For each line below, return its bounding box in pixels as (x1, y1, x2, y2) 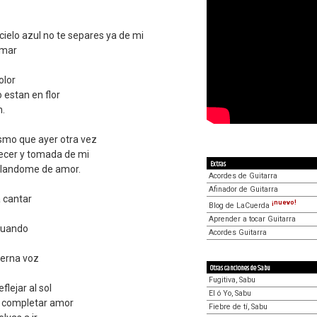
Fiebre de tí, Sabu (209, 301, 267, 311)
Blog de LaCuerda (209, 200, 272, 210)
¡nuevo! (272, 199, 296, 206)
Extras (210, 158, 226, 170)
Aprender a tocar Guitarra (209, 214, 296, 224)
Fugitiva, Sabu (209, 275, 255, 284)
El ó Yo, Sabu (209, 288, 251, 298)
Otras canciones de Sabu (210, 262, 270, 274)
